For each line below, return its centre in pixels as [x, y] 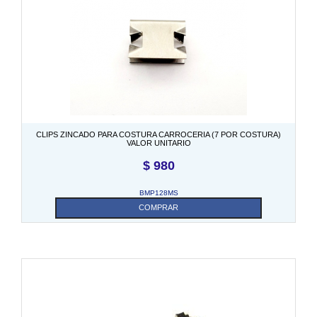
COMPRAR [158, 207]
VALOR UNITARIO [158, 143]
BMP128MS [158, 192]
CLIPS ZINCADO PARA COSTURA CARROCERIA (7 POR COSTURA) [158, 134]
